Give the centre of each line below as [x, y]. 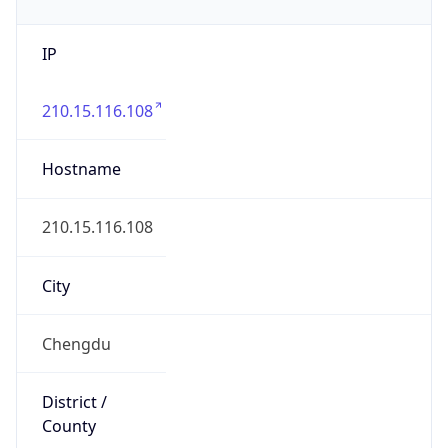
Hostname [81, 169]
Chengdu [76, 343]
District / [74, 402]
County [68, 426]
